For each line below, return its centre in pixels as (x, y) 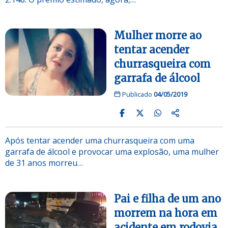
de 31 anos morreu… (44, 163)
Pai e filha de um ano (167, 198)
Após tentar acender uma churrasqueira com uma (100, 140)
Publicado (137, 94)
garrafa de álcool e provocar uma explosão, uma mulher (112, 151)
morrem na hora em (166, 213)
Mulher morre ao (158, 35)
